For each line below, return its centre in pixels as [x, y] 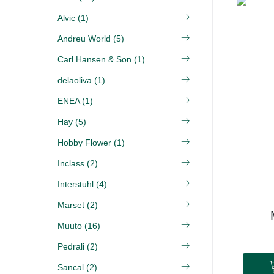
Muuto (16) [79, 226]
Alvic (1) [73, 18]
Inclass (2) [78, 163]
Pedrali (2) [78, 246]
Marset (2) [78, 205]
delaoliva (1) [81, 80]
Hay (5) [72, 122]
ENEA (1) [75, 101]
